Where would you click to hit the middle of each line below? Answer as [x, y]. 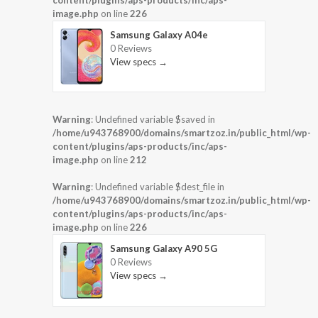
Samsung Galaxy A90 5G [164, 249]
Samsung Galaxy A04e [159, 34]
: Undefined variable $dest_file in [158, 187]
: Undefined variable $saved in [153, 120]
